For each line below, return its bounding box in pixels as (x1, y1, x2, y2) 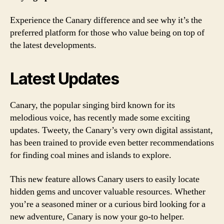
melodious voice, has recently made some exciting (10, 112, 190, 123)
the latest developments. (10, 39, 96, 51)
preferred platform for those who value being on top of (10, 27, 204, 38)
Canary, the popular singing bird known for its (10, 99, 175, 111)
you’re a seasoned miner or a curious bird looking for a (10, 198, 205, 210)
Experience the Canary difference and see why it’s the (10, 14, 202, 26)
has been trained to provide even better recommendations (10, 137, 214, 148)
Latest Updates (10, 69, 119, 88)
